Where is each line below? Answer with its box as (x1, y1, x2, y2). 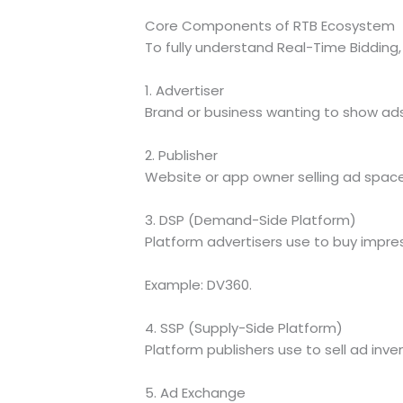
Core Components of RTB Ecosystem (144, 15, 395, 35)
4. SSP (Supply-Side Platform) (144, 318, 343, 337)
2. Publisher (144, 145, 218, 165)
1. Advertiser (144, 80, 224, 100)
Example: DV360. (144, 274, 252, 294)
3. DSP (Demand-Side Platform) (144, 210, 356, 229)
